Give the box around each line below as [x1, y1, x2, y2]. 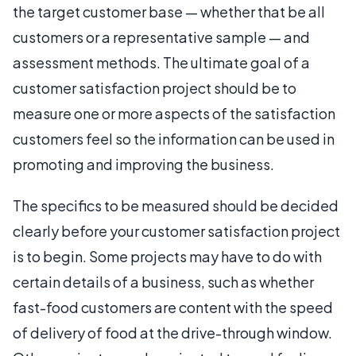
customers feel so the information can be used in [13, 129, 335, 148]
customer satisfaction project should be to [13, 78, 296, 97]
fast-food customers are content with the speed [13, 297, 333, 316]
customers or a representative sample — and [13, 27, 310, 46]
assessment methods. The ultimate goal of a [13, 52, 310, 72]
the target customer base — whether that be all [13, 2, 325, 21]
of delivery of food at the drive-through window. [13, 323, 332, 342]
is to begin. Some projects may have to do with [13, 246, 322, 265]
